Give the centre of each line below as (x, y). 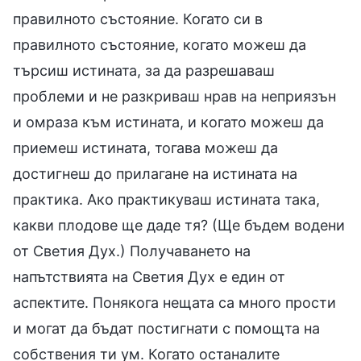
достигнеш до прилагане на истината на (155, 173)
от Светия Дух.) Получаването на (132, 251)
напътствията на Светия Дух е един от (149, 276)
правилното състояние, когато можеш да (160, 44)
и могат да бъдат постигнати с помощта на (166, 328)
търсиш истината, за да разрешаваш (144, 70)
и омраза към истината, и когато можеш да (168, 122)
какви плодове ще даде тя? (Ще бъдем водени (179, 225)
